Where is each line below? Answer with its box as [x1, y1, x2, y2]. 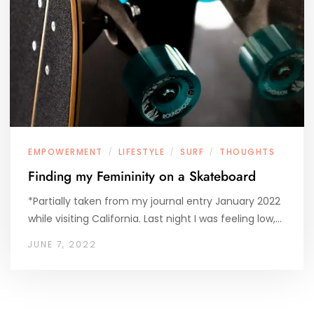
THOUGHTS [219, 146, 275, 158]
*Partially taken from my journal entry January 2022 [28, 194, 280, 208]
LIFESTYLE [118, 146, 165, 158]
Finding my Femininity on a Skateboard [28, 167, 256, 186]
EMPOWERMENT [28, 146, 103, 158]
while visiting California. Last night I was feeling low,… [28, 212, 282, 226]
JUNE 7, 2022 [28, 238, 97, 250]
